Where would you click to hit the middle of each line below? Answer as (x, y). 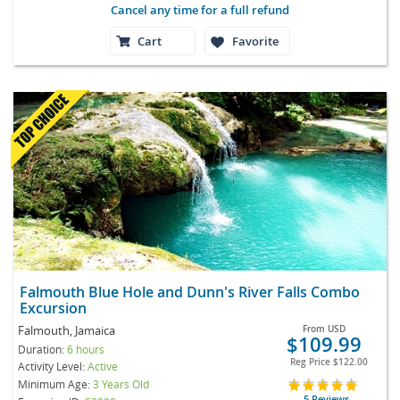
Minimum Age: (55, 383)
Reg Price (311, 362)
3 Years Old (121, 383)
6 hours (86, 349)
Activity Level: (53, 366)
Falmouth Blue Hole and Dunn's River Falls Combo (190, 292)
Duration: (42, 349)
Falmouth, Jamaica (67, 330)
